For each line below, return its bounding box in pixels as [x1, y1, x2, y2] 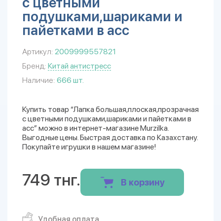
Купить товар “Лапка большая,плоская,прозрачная [22, 105, 199, 114]
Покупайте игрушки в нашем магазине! [22, 142, 156, 151]
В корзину [120, 177, 165, 187]
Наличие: [22, 75, 55, 85]
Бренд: [22, 61, 46, 71]
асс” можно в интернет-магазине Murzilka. [22, 123, 169, 133]
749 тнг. [22, 170, 80, 189]
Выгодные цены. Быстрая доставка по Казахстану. [22, 133, 198, 142]
